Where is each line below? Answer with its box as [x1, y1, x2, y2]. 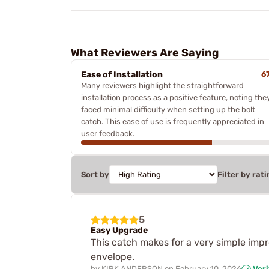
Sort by [81, 170, 109, 179]
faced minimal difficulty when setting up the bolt [81, 105, 255, 114]
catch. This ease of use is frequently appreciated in [81, 117, 264, 126]
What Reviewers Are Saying [71, 46, 219, 59]
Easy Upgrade [91, 225, 148, 235]
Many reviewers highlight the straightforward [81, 81, 244, 90]
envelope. [91, 251, 134, 262]
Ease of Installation [81, 70, 163, 80]
